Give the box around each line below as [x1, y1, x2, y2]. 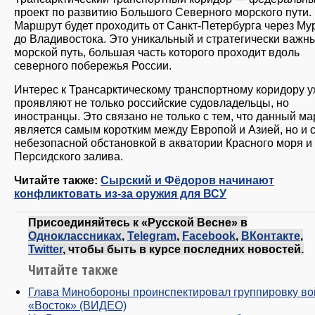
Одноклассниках [28, 229, 122, 242]
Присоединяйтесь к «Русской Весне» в [28, 215, 247, 229]
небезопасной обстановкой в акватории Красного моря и [14, 136, 312, 150]
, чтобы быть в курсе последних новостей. [63, 242, 304, 255]
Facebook [182, 229, 236, 242]
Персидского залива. [14, 150, 123, 163]
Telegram [127, 229, 176, 242]
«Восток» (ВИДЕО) [28, 298, 127, 311]
